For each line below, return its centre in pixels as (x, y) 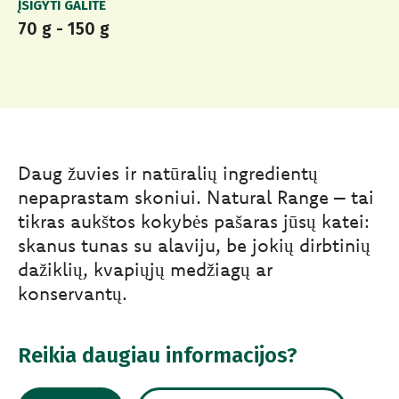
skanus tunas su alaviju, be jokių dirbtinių (194, 245)
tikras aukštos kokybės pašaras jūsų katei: (194, 221)
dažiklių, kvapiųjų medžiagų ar (145, 269)
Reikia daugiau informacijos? (158, 356)
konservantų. (73, 293)
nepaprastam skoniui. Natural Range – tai (196, 197)
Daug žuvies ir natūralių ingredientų (168, 173)
